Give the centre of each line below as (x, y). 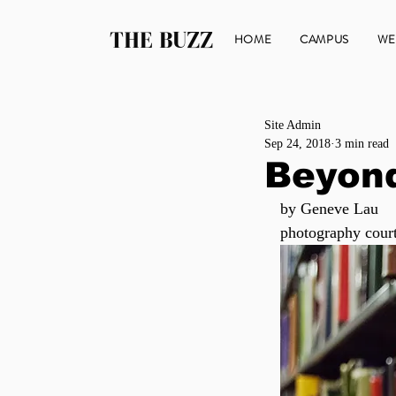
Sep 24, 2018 (297, 144)
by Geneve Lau (329, 209)
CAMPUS (325, 39)
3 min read (362, 144)
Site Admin (293, 125)
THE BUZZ (161, 40)
